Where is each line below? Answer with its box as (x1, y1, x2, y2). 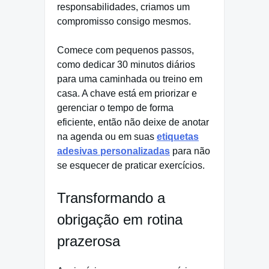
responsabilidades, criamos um (57, 2, 190, 13)
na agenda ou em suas (57, 131, 157, 142)
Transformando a (57, 190, 165, 207)
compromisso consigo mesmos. (57, 16, 191, 27)
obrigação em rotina (57, 211, 183, 228)
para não (170, 146, 210, 157)
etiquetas (157, 131, 199, 142)
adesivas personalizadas (57, 146, 170, 157)
